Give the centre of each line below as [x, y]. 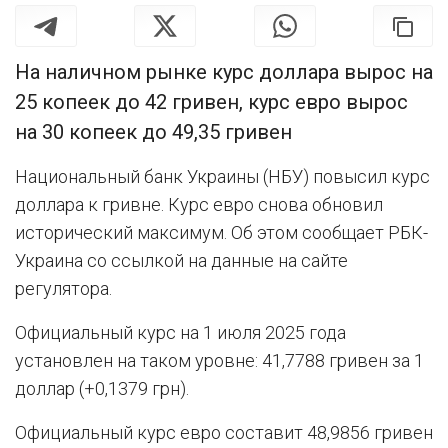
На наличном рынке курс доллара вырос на [224, 71]
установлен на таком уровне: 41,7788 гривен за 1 [219, 360]
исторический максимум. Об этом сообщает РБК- [221, 232]
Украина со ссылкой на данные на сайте [181, 260]
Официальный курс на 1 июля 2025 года [180, 332]
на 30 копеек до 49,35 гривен [153, 131]
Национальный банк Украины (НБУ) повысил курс [222, 176]
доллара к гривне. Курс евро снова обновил [199, 204]
